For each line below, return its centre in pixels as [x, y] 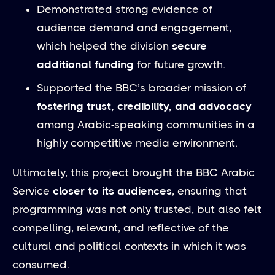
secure [189, 46]
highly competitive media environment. [137, 143]
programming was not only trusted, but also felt [137, 209]
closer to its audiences [112, 191]
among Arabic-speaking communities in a [146, 124]
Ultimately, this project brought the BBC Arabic [134, 172]
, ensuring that [209, 191]
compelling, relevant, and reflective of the [121, 227]
